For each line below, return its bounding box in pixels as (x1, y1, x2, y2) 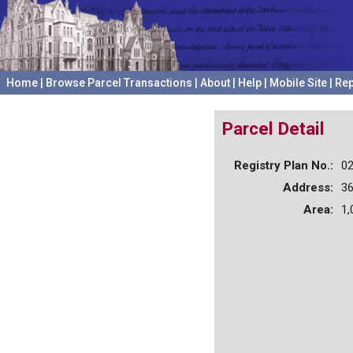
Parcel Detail (222, 118, 325, 139)
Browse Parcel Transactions (46, 76, 192, 89)
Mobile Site (269, 76, 327, 89)
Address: (283, 180, 333, 195)
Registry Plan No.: (234, 158, 333, 173)
